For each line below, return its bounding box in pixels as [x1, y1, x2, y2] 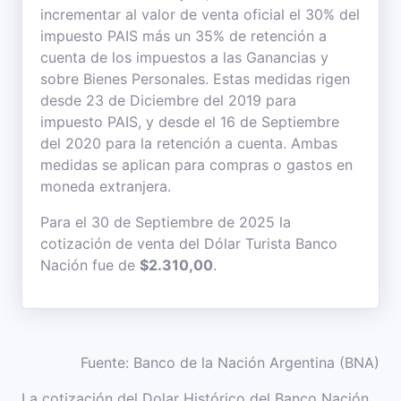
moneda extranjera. [40, 177, 171, 195]
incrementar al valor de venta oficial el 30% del [40, 5, 360, 23]
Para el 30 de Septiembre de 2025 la [40, 213, 291, 231]
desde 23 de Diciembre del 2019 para [40, 91, 296, 109]
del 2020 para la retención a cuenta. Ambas [40, 134, 337, 152]
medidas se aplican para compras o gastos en [40, 156, 353, 174]
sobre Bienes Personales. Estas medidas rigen [40, 70, 350, 88]
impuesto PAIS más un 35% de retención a [40, 27, 327, 45]
